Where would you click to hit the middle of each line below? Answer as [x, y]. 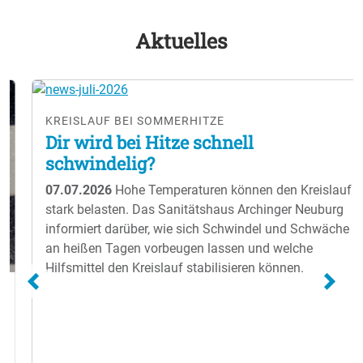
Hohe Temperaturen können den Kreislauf [211, 190]
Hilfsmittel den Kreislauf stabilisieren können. [153, 268]
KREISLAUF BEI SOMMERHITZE [113, 121]
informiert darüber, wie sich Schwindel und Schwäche [175, 229]
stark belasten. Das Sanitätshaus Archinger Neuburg [173, 209]
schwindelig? [78, 163]
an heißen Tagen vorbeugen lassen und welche [157, 248]
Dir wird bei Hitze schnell [128, 142]
